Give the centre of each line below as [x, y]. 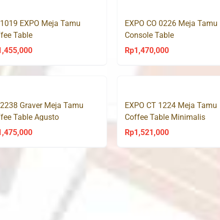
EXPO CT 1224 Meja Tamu [171, 105]
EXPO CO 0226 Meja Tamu [171, 23]
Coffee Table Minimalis [165, 117]
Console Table [149, 35]
